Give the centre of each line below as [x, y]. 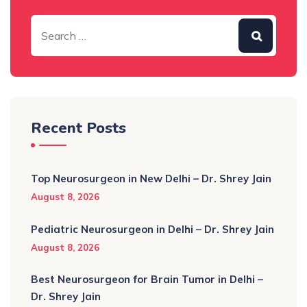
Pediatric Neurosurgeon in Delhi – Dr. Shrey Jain [152, 229]
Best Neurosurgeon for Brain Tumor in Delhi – [147, 279]
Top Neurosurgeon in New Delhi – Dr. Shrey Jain [151, 178]
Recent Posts [78, 128]
